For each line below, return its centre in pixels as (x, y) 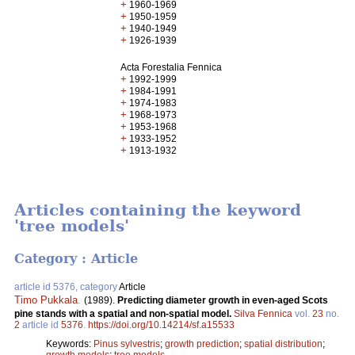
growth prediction (202, 344)
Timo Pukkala (46, 300)
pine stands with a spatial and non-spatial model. (124, 313)
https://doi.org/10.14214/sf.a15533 (161, 324)
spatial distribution (283, 344)
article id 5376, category (67, 286)
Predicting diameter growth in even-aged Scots (223, 300)
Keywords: (70, 344)
